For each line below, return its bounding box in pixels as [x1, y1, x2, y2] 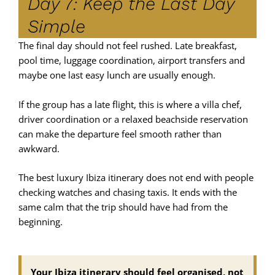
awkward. [18, 142, 60, 155]
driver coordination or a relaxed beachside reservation [18, 112, 248, 125]
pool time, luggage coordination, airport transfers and [18, 54, 245, 67]
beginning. [18, 215, 63, 228]
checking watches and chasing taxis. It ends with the [18, 185, 237, 198]
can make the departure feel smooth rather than [18, 127, 222, 140]
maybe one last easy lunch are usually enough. [18, 69, 215, 82]
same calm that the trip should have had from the [18, 200, 228, 213]
